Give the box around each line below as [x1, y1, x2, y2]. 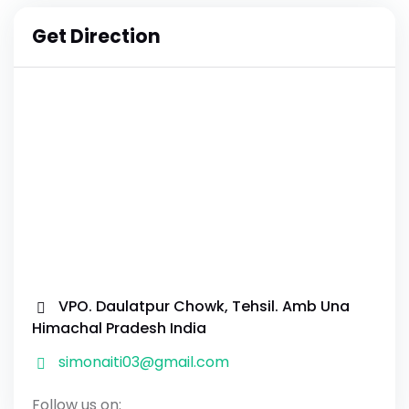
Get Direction [32, 24, 161, 50]
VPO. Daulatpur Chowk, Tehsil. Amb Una [58, 295, 350, 317]
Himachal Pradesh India [32, 317, 206, 339]
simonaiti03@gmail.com [58, 351, 229, 373]
